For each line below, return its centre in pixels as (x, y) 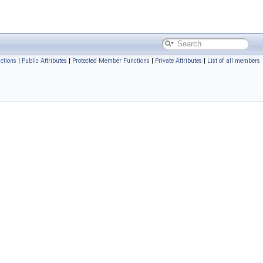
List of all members (234, 61)
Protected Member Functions (111, 61)
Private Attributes (178, 61)
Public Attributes (44, 61)
